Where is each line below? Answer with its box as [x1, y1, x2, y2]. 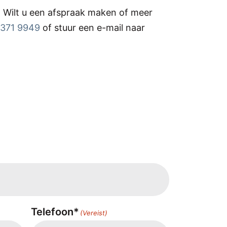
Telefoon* [30, 206, 79, 218]
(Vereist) [80, 209, 108, 217]
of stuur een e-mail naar [40, 22, 145, 33]
